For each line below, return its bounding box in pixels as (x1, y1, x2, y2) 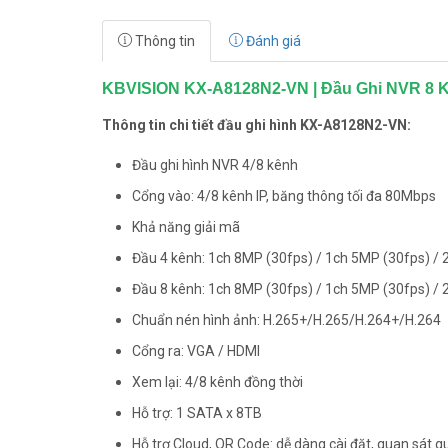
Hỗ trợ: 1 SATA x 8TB (132, 405, 262, 421)
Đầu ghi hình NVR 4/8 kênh (132, 157, 298, 173)
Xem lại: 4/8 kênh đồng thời (132, 374, 303, 390)
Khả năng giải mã (132, 219, 240, 235)
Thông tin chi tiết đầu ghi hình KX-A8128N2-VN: (102, 117, 411, 133)
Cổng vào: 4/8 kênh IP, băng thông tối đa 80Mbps (132, 188, 436, 204)
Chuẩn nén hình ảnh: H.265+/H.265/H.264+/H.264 (132, 312, 441, 328)
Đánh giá (243, 33, 301, 49)
